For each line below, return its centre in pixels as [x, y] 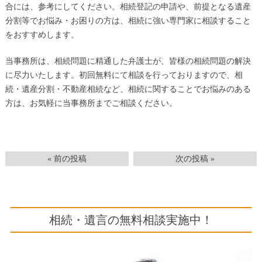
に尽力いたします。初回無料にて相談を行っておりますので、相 [124, 75]
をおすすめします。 [42, 35]
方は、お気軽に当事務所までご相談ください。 [91, 103]
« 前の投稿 [67, 158]
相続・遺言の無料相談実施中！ [131, 220]
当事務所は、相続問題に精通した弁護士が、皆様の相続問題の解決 [128, 61]
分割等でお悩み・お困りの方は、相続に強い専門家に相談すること [128, 21]
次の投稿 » [195, 158]
